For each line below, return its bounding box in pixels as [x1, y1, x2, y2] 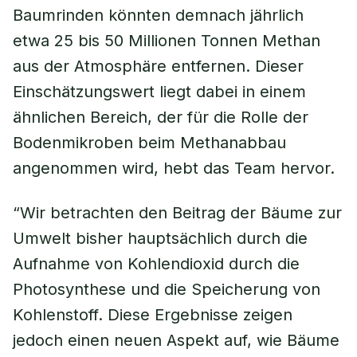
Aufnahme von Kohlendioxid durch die [13, 254, 300, 273]
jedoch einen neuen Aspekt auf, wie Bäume [13, 331, 339, 350]
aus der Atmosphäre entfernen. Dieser [13, 57, 304, 76]
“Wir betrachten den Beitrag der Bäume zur [13, 203, 342, 222]
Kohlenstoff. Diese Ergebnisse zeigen [13, 305, 292, 324]
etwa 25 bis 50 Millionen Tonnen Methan [13, 31, 320, 50]
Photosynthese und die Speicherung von [13, 280, 320, 299]
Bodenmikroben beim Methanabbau [13, 133, 286, 152]
